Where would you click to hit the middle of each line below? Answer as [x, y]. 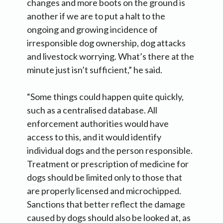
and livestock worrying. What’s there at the [111, 56]
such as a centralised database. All [92, 110]
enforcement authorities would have [98, 124]
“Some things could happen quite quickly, [105, 97]
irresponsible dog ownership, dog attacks [106, 43]
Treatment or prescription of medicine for [108, 164]
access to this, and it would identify [94, 137]
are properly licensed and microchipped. [104, 191]
